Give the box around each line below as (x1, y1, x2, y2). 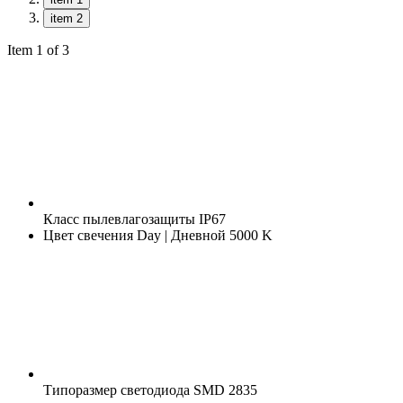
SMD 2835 (190, 381, 257, 398)
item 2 (50, 11, 83, 25)
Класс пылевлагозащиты (43, 210, 195, 227)
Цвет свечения (43, 227, 133, 243)
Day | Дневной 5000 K (133, 227, 273, 243)
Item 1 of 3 (7, 41, 69, 58)
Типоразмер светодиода (43, 381, 190, 398)
